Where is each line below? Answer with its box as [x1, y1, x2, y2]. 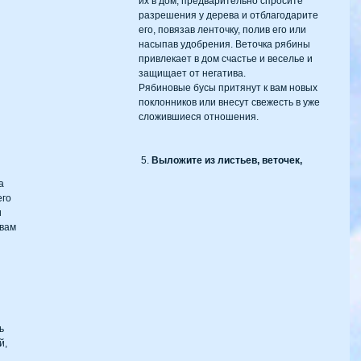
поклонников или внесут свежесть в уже [139, 97, 322, 109]
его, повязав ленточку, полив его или [139, 24, 309, 36]
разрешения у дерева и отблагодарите [139, 10, 321, 22]
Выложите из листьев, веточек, [151, 155, 305, 167]
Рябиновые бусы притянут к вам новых [139, 82, 320, 94]
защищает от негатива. [139, 68, 246, 80]
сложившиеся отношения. [139, 111, 259, 123]
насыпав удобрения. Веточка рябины [139, 39, 313, 51]
